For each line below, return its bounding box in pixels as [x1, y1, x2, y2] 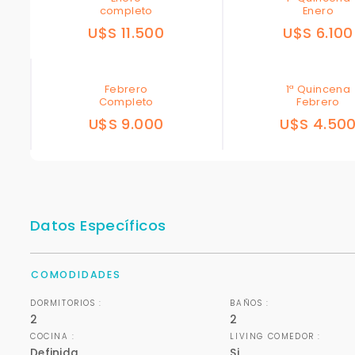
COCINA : [30, 330, 75, 343]
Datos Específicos [30, 216, 166, 236]
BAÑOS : [230, 297, 269, 310]
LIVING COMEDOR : [230, 330, 321, 343]
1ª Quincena [286, 82, 351, 97]
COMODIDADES [31, 268, 121, 282]
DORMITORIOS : [30, 297, 102, 310]
